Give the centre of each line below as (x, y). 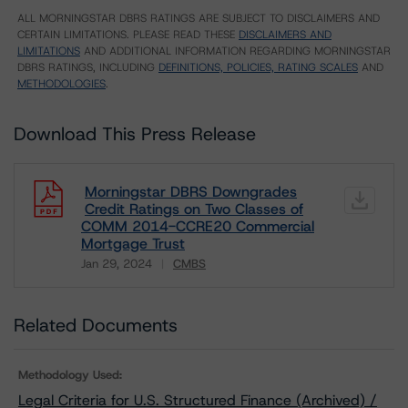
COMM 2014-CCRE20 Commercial (198, 226)
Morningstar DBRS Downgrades (191, 192)
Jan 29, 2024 (117, 264)
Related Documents (96, 325)
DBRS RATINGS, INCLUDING (88, 67)
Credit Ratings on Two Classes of (194, 209)
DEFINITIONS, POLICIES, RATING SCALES (258, 67)
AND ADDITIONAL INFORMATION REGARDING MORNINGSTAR (235, 51)
